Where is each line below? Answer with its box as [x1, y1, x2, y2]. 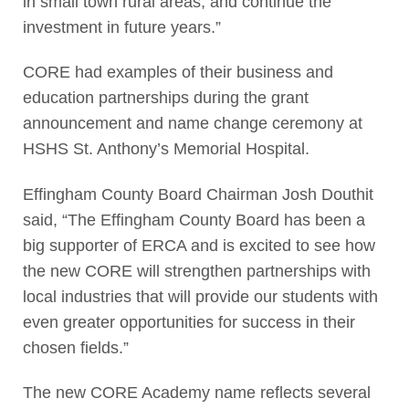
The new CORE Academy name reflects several [22, 383, 371, 403]
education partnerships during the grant [22, 89, 309, 108]
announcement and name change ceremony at [22, 114, 362, 133]
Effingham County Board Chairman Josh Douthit [22, 184, 373, 204]
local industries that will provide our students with [22, 287, 378, 306]
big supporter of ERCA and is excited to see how [22, 236, 375, 255]
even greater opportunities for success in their [22, 312, 355, 331]
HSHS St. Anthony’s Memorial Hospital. [22, 140, 309, 159]
